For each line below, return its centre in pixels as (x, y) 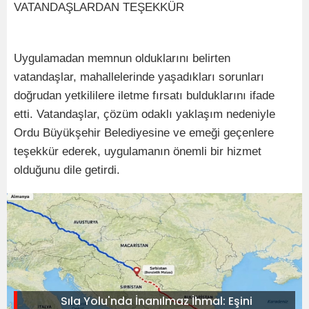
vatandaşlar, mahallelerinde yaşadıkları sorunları (139, 77)
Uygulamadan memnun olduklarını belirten (122, 58)
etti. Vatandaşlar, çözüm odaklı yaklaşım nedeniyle (144, 114)
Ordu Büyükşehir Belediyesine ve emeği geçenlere (144, 132)
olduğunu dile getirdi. (67, 170)
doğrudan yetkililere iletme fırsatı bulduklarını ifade (144, 95)
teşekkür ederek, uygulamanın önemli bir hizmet (138, 151)
